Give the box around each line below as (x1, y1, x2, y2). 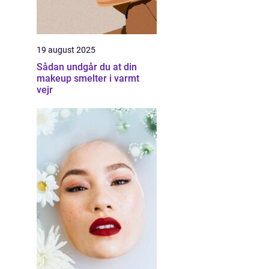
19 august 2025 (37, 45, 95, 55)
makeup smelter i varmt (37, 73, 139, 84)
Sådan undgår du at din (37, 61, 137, 73)
